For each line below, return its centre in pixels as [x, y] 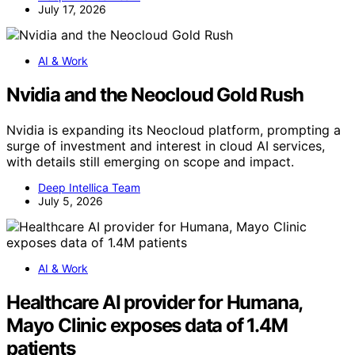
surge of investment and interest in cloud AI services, [166, 146]
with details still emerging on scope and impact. [150, 162]
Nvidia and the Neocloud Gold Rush [155, 95]
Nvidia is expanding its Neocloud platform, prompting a [174, 130]
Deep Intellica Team [89, 188]
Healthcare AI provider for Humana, [155, 303]
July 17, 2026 [72, 10]
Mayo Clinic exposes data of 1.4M [147, 326]
